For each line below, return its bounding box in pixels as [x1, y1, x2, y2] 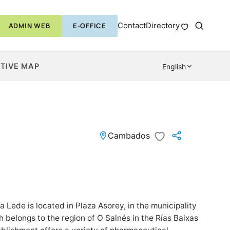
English [162, 62, 186, 71]
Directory [146, 21, 180, 30]
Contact [118, 21, 146, 30]
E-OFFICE [72, 21, 106, 30]
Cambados [108, 130, 150, 141]
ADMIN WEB [8, 21, 50, 30]
